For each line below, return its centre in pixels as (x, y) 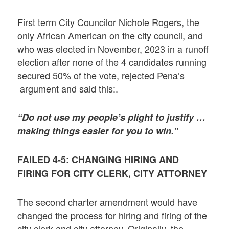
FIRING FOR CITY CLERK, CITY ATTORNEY (112, 174)
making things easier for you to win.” (98, 131)
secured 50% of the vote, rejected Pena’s (101, 75)
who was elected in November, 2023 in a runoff (113, 48)
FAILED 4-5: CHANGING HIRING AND (98, 160)
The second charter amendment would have (108, 202)
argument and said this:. (68, 88)
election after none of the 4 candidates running (112, 62)
